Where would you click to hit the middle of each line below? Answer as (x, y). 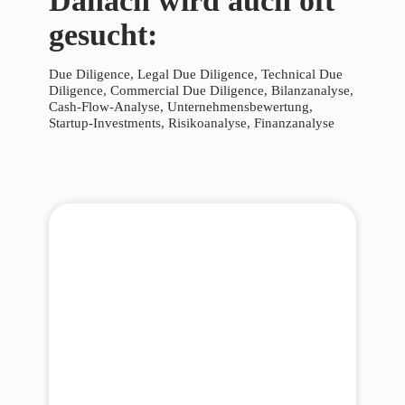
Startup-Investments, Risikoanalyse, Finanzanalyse (192, 123)
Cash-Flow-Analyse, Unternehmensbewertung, (181, 107)
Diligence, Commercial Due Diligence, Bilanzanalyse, (201, 91)
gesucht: (103, 35)
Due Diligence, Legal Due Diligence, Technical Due (196, 75)
